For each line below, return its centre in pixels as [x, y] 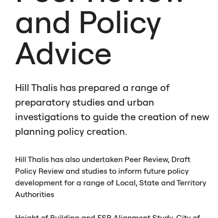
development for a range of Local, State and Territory [111, 182]
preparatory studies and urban [85, 102]
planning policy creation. [72, 131]
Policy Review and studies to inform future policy [102, 171]
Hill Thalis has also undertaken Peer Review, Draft [103, 159]
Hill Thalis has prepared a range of [92, 87]
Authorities [35, 194]
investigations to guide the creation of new [112, 116]
